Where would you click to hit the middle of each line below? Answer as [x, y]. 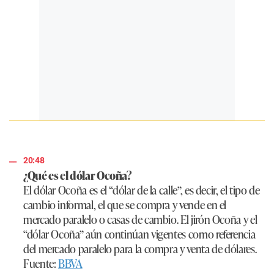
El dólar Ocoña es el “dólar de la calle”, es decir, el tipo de [142, 190]
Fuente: [41, 263]
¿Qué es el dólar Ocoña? [77, 175]
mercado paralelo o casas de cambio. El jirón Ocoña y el [140, 219]
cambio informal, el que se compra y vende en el [125, 205]
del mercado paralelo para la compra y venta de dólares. [140, 249]
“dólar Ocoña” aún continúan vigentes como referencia [139, 234]
